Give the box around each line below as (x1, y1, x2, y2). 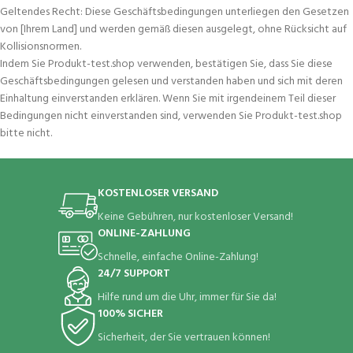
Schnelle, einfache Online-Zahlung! (97, 248, 258, 266)
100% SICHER (97, 305, 163, 323)
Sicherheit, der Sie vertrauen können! (97, 329, 270, 347)
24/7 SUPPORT (97, 265, 170, 283)
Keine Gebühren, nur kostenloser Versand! (97, 208, 293, 226)
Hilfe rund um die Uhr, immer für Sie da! (97, 288, 277, 307)
